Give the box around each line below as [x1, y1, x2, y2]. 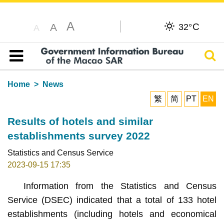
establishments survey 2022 [7, 129, 150, 141]
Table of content [14, 63, 70, 72]
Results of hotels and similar [7, 115, 153, 127]
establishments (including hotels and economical [7, 208, 217, 219]
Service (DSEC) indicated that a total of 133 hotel [7, 194, 217, 205]
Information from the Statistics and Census [23, 180, 217, 191]
